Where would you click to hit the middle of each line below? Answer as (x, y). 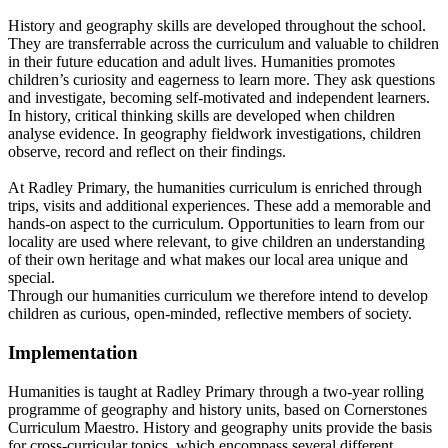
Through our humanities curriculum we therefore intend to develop (218, 296)
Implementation (73, 352)
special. (31, 278)
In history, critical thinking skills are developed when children (201, 116)
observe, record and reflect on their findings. (147, 152)
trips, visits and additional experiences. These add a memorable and (219, 206)
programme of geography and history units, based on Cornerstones (217, 409)
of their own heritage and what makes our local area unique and (208, 260)
